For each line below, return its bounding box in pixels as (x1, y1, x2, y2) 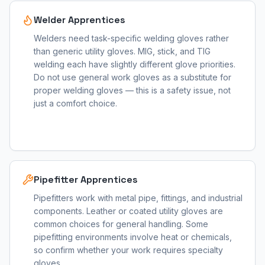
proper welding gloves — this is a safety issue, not (34, 85, 231, 95)
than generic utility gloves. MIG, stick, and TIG (34, 46, 211, 56)
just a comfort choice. (34, 98, 117, 108)
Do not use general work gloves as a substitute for (34, 72, 231, 82)
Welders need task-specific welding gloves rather (34, 33, 229, 43)
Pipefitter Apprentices (34, 173, 138, 186)
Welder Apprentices (34, 14, 125, 26)
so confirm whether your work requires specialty (34, 245, 223, 255)
